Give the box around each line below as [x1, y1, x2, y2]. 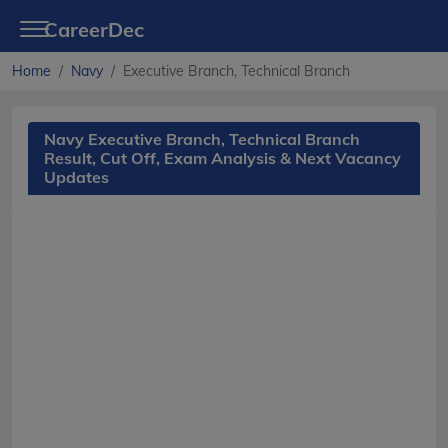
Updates [44, 167, 109, 187]
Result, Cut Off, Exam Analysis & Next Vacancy [44, 148, 401, 168]
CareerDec [44, 17, 144, 42]
